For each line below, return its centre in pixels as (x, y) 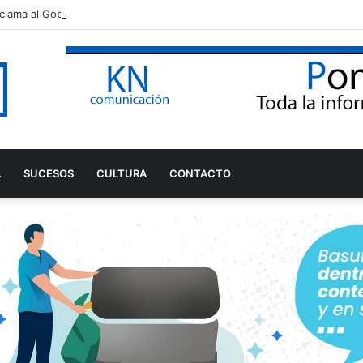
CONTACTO (200, 173)
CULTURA (122, 173)
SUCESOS (49, 173)
